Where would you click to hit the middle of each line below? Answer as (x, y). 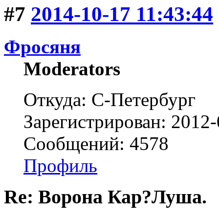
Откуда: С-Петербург (109, 99)
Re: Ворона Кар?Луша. (105, 197)
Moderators (72, 68)
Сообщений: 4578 (96, 143)
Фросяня (42, 46)
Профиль (60, 165)
